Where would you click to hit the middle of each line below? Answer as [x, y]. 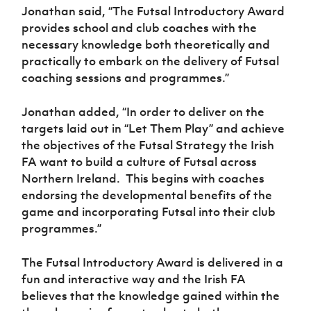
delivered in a [246, 262]
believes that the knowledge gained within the [151, 295]
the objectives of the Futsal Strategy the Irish [148, 145]
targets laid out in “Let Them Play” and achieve [153, 128]
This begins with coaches [195, 178]
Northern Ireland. [71, 178]
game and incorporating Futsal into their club [149, 211]
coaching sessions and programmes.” [126, 77]
